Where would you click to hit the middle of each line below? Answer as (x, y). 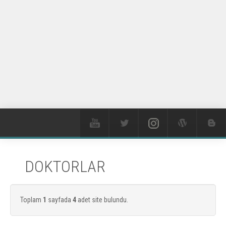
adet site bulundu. (103, 200)
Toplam (32, 200)
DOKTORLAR (65, 166)
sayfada (60, 200)
